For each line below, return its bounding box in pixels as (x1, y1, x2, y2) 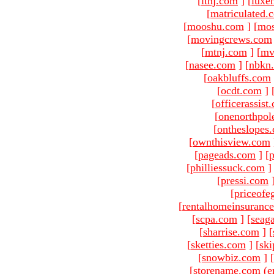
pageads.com (198, 148, 256, 161)
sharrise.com (203, 225, 259, 238)
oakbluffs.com (207, 71, 271, 84)
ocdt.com (220, 84, 262, 97)
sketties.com (190, 238, 246, 251)
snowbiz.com (202, 251, 261, 264)
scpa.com (196, 212, 237, 225)
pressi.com (221, 174, 268, 187)
